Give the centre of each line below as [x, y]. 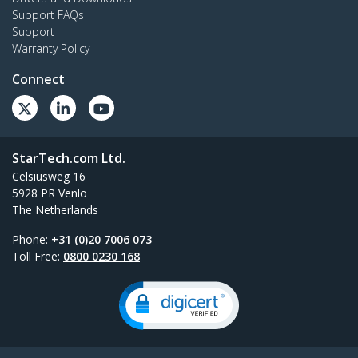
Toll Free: [38, 257]
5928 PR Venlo [50, 193]
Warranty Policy [51, 49]
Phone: [32, 240]
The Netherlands [55, 210]
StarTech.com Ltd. [69, 159]
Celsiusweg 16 [49, 177]
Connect [38, 80]
